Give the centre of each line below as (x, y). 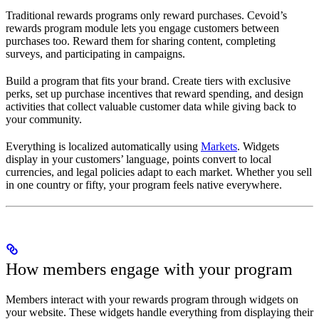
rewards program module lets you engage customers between (142, 28)
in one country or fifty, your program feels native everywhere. (144, 185)
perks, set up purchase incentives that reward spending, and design (155, 94)
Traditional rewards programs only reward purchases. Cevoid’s (146, 16)
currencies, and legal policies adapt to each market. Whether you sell (159, 172)
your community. (44, 120)
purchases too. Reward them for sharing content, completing (141, 41)
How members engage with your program (149, 270)
